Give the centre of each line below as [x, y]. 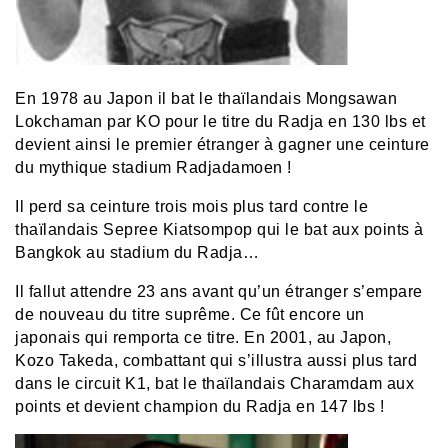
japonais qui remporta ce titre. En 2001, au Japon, [203, 338]
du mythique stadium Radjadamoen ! [153, 168]
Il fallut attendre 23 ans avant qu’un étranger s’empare [219, 292]
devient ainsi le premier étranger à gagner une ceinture [222, 145]
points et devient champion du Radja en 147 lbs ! [199, 407]
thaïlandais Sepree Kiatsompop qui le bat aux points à [219, 230]
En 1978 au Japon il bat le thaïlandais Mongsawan [206, 99]
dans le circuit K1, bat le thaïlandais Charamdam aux [214, 384]
